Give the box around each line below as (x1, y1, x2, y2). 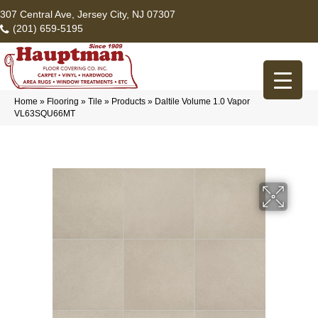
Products (111, 97, 146, 107)
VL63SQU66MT (14, 109, 75, 119)
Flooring (47, 97, 79, 107)
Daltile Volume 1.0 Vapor (155, 97, 250, 107)
